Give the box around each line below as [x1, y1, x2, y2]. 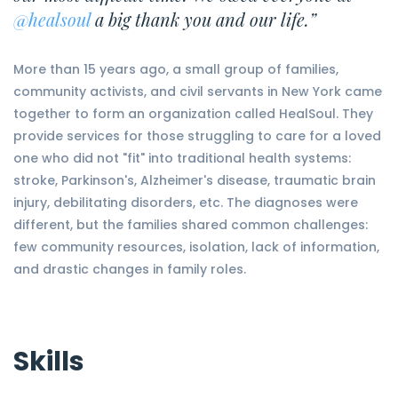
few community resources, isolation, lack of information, [13, 238, 379, 257]
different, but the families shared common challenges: [13, 216, 368, 235]
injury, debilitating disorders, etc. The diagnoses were [13, 194, 358, 212]
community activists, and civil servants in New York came [13, 83, 382, 101]
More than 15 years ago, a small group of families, [13, 60, 338, 79]
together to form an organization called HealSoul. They [13, 105, 373, 123]
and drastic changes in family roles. [13, 260, 246, 279]
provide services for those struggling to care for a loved [13, 127, 381, 146]
